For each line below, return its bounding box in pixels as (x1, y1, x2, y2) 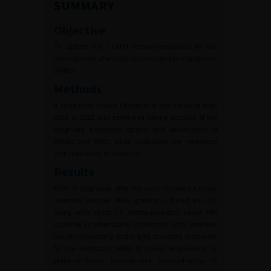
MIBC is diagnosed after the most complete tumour (54, 183, 217, 192)
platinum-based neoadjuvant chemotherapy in (54, 256, 217, 265)
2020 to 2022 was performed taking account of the (54, 113, 217, 122)
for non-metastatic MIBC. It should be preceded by (54, 244, 217, 253)
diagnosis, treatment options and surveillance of (54, 125, 217, 134)
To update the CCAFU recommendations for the (54, 42, 217, 51)
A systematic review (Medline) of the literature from (54, 100, 217, 109)
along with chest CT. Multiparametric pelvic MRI (54, 207, 217, 217)
